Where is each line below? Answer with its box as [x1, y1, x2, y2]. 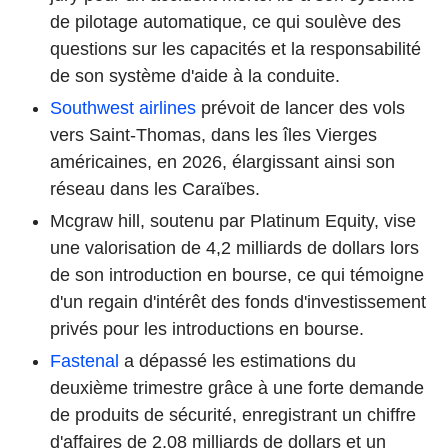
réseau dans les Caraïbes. [50, 179, 260, 200]
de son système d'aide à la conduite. [50, 66, 340, 87]
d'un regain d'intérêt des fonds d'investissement [50, 292, 426, 313]
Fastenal [50, 351, 119, 372]
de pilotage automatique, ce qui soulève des [50, 12, 401, 33]
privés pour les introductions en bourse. [50, 319, 364, 340]
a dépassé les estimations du [119, 351, 356, 372]
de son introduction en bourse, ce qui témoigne [50, 265, 424, 286]
